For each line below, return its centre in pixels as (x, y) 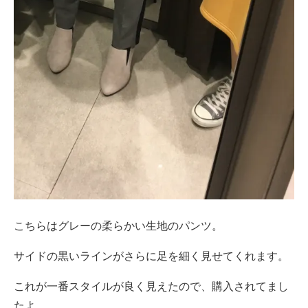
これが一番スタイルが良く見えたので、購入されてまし (151, 286)
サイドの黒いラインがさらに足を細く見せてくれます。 (151, 256)
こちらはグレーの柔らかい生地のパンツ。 (118, 225)
